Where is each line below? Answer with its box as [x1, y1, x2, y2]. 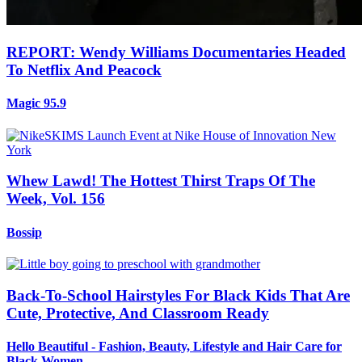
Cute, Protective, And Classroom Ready [6, 304, 269, 322]
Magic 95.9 [6, 96, 66, 111]
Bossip [6, 225, 42, 239]
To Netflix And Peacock [6, 61, 162, 79]
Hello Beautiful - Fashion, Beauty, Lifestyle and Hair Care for [6, 339, 342, 353]
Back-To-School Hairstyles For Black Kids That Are [6, 286, 350, 304]
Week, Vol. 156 [6, 190, 105, 208]
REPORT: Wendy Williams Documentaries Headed [6, 44, 346, 61]
